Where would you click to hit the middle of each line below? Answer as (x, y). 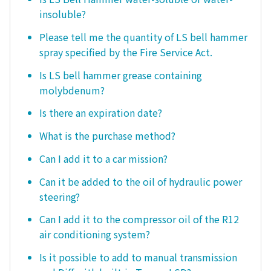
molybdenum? (72, 90)
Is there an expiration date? (101, 113)
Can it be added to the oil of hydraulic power (141, 181)
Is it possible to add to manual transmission (138, 257)
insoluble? (63, 14)
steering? (60, 196)
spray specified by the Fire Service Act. (126, 52)
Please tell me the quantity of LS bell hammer (143, 37)
